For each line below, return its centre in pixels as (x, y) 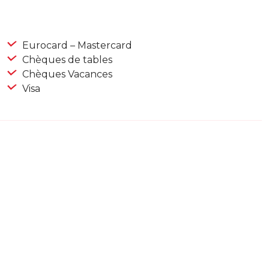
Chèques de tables (66, 60)
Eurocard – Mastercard (76, 46)
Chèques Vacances (66, 74)
